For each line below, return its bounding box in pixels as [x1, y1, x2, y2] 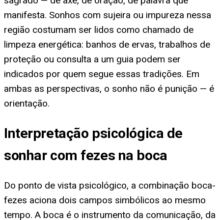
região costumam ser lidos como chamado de [4, 24, 193, 35]
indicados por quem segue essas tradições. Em [4, 68, 199, 80]
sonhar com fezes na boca [4, 147, 167, 164]
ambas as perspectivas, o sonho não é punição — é [4, 82, 214, 94]
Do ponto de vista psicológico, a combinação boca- [4, 179, 216, 191]
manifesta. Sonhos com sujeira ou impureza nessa [4, 9, 211, 21]
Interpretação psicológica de [4, 125, 183, 142]
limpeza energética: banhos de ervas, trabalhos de [4, 38, 210, 50]
